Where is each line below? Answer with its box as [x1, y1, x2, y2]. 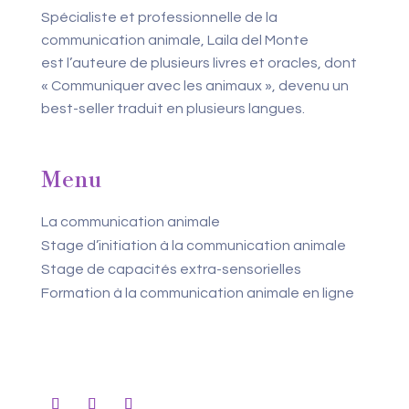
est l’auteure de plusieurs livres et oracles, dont [40, 56, 357, 70]
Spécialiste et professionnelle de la [40, 10, 278, 25]
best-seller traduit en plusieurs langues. [40, 101, 305, 116]
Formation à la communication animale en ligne [40, 286, 354, 300]
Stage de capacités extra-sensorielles [40, 262, 301, 277]
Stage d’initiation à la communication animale [40, 238, 346, 253]
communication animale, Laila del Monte [40, 33, 309, 47]
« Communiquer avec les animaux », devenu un [40, 79, 349, 93]
